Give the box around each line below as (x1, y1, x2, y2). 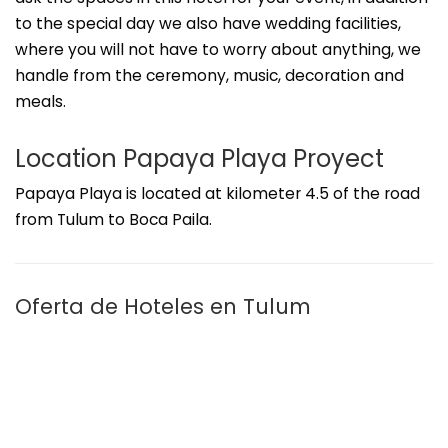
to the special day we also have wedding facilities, (15, 12, 401, 34)
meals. (15, 90, 66, 112)
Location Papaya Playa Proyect (15, 141, 384, 175)
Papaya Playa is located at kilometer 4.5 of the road (15, 182, 420, 204)
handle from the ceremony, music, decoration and (15, 64, 404, 86)
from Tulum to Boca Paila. (15, 208, 212, 230)
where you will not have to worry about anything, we (15, 38, 421, 60)
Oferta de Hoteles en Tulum (15, 291, 311, 321)
